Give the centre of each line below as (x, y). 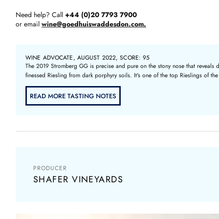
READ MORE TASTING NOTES (73, 96)
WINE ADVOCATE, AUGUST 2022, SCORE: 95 (88, 58)
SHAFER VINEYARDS (78, 179)
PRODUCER (50, 168)
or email (29, 24)
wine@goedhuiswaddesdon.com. (94, 24)
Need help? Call (40, 15)
